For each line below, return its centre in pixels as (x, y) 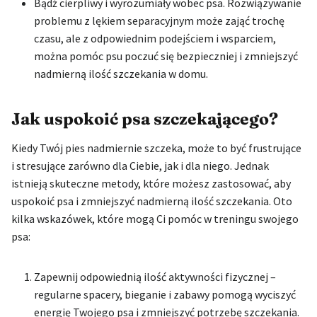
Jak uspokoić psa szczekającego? (145, 119)
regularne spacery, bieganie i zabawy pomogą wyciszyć (165, 294)
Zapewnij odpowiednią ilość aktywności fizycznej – (155, 276)
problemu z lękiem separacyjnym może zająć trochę (159, 20)
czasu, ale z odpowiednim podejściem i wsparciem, (155, 38)
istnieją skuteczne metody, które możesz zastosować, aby (151, 183)
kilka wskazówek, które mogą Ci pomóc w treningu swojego (155, 218)
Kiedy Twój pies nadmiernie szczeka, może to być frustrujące (156, 148)
